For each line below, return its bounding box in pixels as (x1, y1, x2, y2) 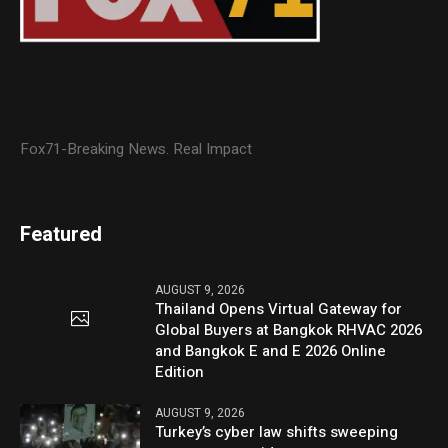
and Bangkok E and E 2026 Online (155, 339, 387, 362)
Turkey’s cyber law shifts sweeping (155, 420, 399, 443)
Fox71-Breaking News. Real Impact (20, 137, 253, 160)
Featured (20, 219, 103, 249)
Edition (155, 360, 205, 383)
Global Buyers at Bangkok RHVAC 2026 (155, 318, 423, 341)
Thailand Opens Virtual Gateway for (155, 297, 403, 320)
